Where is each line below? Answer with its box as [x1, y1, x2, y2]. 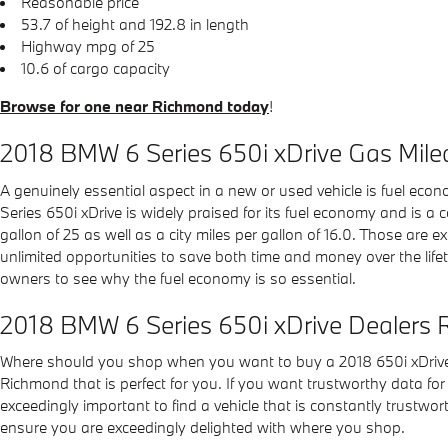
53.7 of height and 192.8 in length [21, 14, 249, 34]
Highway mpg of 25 [21, 36, 155, 56]
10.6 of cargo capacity [21, 58, 170, 78]
